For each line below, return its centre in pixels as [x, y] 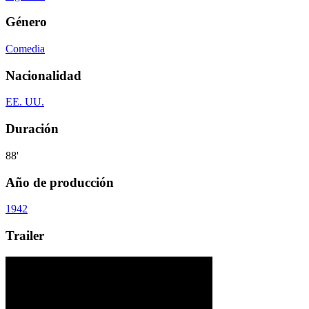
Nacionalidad [43, 75]
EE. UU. [25, 102]
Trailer [25, 236]
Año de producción [60, 182]
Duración [32, 129]
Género [26, 22]
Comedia [25, 49]
